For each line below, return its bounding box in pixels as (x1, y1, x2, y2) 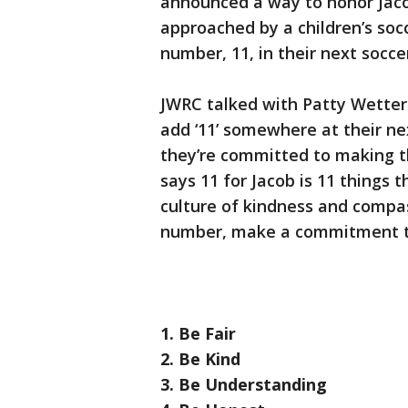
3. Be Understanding (160, 373, 327, 396)
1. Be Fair (160, 322, 236, 345)
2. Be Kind (160, 348, 240, 371)
